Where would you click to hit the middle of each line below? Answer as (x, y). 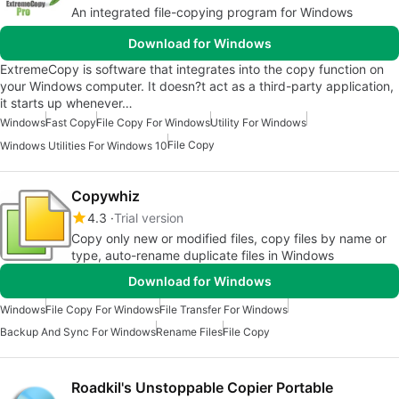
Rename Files (189, 332)
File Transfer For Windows (224, 310)
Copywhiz (106, 196)
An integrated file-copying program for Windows (212, 12)
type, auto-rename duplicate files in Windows (203, 256)
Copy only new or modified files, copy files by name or (229, 239)
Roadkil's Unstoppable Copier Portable (202, 388)
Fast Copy (71, 123)
